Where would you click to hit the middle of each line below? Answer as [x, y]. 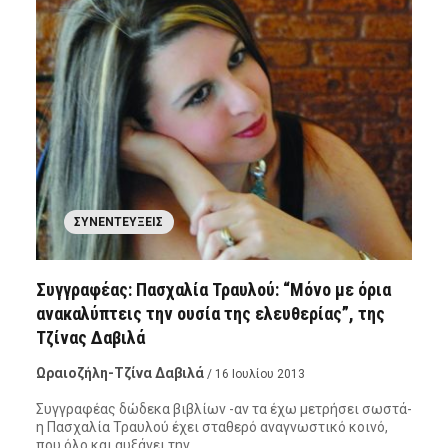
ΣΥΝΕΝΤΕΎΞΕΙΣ [119, 221]
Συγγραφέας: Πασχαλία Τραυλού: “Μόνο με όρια [213, 289]
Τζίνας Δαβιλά [90, 337]
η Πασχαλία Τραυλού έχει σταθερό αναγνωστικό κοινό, [211, 426]
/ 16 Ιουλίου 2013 [255, 373]
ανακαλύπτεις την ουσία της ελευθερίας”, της [210, 313]
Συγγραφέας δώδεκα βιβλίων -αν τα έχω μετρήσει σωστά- [223, 408]
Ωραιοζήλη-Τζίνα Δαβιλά [119, 372]
